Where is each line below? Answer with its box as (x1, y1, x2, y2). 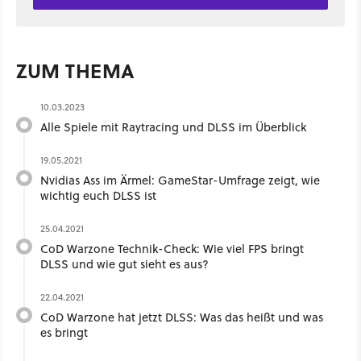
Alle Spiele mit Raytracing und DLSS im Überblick (40, 118, 306, 136)
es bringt (40, 324, 88, 342)
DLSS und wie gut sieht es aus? (40, 255, 209, 273)
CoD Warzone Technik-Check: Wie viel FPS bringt (40, 240, 304, 258)
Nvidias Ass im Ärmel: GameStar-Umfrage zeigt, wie (40, 172, 320, 189)
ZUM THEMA (16, 56, 135, 85)
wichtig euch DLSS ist (40, 187, 156, 205)
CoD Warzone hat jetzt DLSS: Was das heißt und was (40, 309, 323, 326)
